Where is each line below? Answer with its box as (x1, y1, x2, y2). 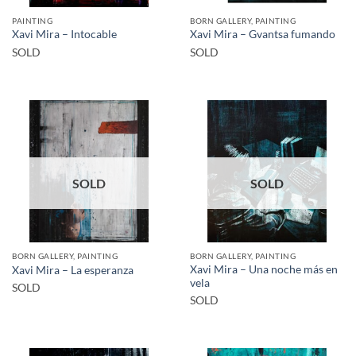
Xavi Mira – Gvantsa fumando (190, 28, 335, 41)
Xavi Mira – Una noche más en (190, 262, 338, 276)
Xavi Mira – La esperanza (12, 263, 133, 277)
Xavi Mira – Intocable (12, 28, 117, 41)
